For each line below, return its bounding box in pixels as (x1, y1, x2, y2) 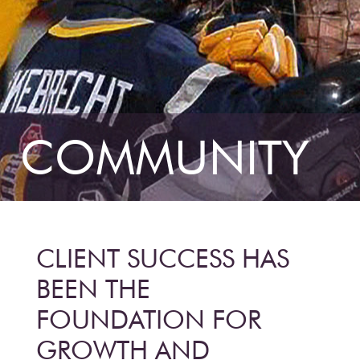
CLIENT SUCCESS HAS (36, 243, 289, 274)
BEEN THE (36, 273, 150, 305)
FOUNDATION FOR (36, 304, 261, 335)
